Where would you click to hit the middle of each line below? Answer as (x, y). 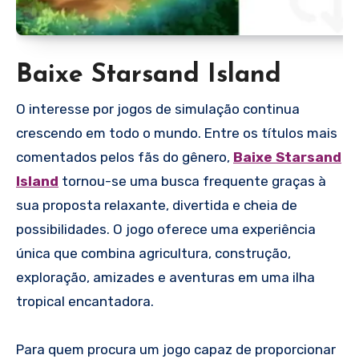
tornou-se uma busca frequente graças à (192, 182)
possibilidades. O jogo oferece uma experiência (166, 230)
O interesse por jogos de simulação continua (158, 109)
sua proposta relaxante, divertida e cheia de (157, 206)
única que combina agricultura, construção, (153, 254)
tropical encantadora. (85, 302)
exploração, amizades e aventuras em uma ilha (165, 278)
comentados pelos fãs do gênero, (125, 157)
